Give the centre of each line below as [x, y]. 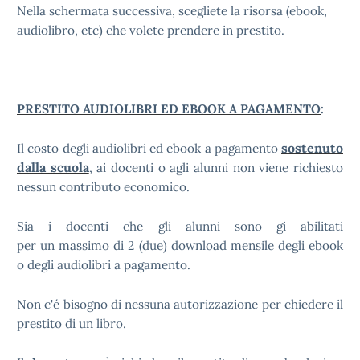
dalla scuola [53, 167]
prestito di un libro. [72, 323]
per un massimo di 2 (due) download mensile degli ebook [180, 245]
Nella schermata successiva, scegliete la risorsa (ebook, [172, 11]
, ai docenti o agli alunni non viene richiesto [216, 168]
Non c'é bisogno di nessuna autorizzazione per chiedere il [180, 304]
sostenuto [312, 148]
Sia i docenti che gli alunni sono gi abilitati [180, 226]
